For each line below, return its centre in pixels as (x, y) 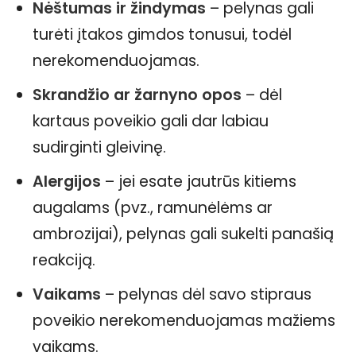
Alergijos (67, 181)
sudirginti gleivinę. (99, 147)
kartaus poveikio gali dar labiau (151, 121)
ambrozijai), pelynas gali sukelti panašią (183, 234)
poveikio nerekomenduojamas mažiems (184, 320)
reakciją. (64, 260)
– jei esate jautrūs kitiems (199, 181)
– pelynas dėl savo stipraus (206, 294)
